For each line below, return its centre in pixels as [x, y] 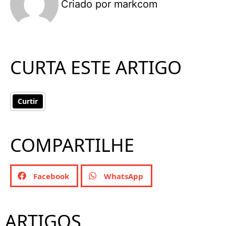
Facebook [51, 176]
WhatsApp [124, 176]
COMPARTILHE [72, 145]
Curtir [28, 101]
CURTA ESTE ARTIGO [96, 68]
